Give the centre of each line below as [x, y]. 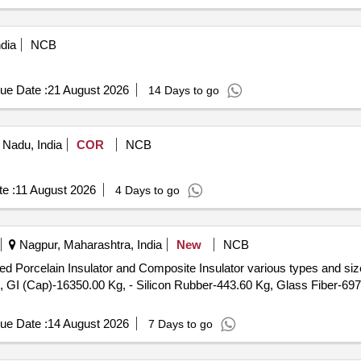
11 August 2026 [55, 190]
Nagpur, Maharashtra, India [89, 245]
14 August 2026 [88, 324]
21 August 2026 [88, 90]
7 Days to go [180, 324]
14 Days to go [183, 90]
